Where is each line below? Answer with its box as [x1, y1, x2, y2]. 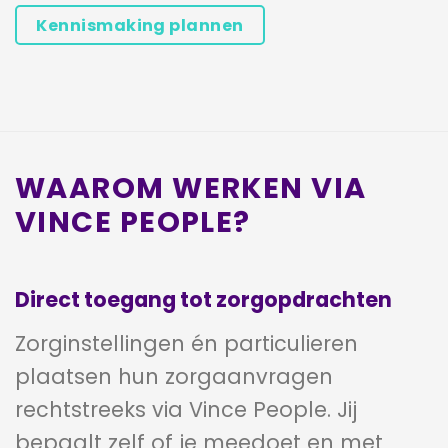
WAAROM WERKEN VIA [15, 168, 367, 208]
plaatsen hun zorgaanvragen [15, 361, 333, 391]
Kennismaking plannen [36, 14, 244, 37]
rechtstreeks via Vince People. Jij [15, 394, 357, 424]
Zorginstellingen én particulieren [15, 328, 358, 358]
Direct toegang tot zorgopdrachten [15, 285, 392, 315]
